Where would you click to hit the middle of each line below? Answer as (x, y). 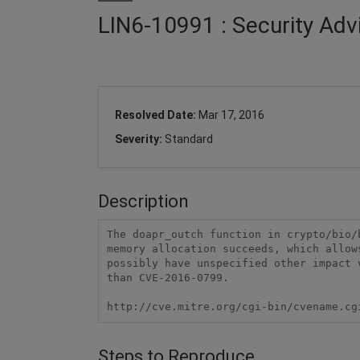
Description (143, 201)
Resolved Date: (157, 115)
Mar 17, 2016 (231, 115)
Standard (189, 139)
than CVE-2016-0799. (168, 278)
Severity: (140, 139)
